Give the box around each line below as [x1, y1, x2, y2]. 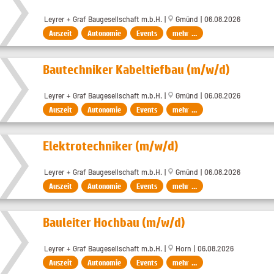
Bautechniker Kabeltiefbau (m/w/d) [43, 62, 230, 77]
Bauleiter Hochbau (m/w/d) [43, 215, 185, 230]
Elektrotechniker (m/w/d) [43, 138, 179, 154]
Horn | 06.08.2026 [173, 244, 234, 253]
